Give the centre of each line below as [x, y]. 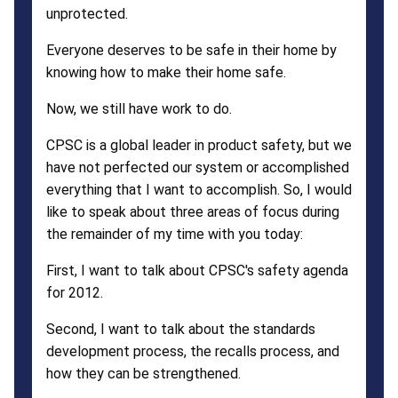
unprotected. [87, 13]
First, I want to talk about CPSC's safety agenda [197, 270]
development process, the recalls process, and [193, 351]
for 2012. [75, 292]
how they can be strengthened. [143, 373]
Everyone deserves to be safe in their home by [191, 50]
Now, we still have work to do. [139, 108]
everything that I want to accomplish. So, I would [199, 189]
